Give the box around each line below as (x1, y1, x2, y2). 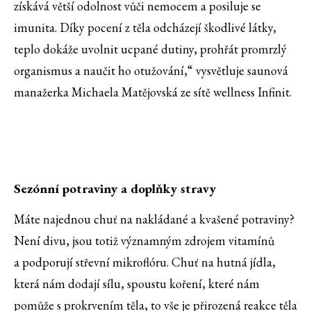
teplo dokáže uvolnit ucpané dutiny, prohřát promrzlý (14, 41, 287, 58)
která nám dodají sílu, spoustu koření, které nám (14, 276, 260, 292)
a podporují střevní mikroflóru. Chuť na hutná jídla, (14, 254, 276, 271)
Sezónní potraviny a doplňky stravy (14, 180, 216, 198)
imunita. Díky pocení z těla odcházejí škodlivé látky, (14, 19, 276, 36)
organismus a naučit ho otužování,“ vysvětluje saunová (14, 62, 288, 79)
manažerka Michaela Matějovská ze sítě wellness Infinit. (14, 84, 292, 101)
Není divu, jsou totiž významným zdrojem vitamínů (14, 233, 274, 249)
